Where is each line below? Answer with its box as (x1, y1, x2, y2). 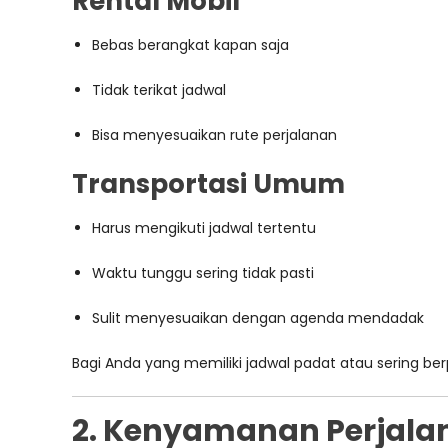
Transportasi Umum (72, 166, 345, 202)
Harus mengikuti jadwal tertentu (92, 218, 316, 238)
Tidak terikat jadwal (92, 80, 226, 100)
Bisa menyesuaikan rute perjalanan (92, 125, 337, 145)
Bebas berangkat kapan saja (92, 35, 289, 55)
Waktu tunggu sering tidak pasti (92, 263, 314, 283)
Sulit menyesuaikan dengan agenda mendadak (92, 308, 424, 328)
